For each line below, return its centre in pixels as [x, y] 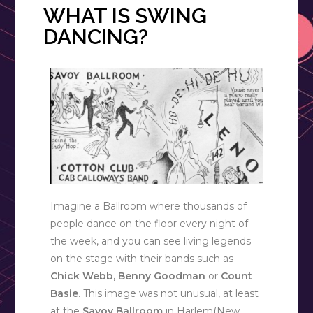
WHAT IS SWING [125, 15]
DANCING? [96, 36]
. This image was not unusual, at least [169, 294]
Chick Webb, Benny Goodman [128, 276]
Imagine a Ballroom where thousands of [149, 206]
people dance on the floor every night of [150, 224]
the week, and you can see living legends [151, 241]
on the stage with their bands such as [142, 259]
